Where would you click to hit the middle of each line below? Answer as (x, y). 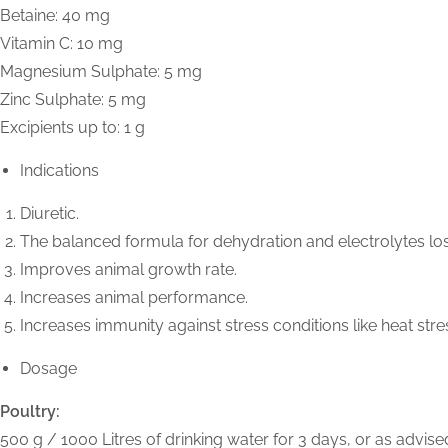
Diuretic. (49, 214)
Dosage (48, 369)
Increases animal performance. (134, 298)
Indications (59, 171)
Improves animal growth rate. (128, 270)
